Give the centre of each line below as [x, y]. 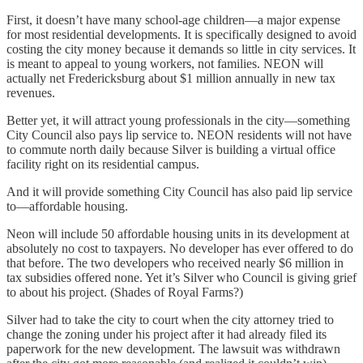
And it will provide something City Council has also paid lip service [179, 191]
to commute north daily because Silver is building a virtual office [171, 149]
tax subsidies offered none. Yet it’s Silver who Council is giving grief [181, 277]
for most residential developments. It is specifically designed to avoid [181, 34]
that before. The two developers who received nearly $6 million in [175, 263]
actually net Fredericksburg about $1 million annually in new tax [171, 78]
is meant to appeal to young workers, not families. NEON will [165, 63]
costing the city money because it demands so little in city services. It [181, 49]
